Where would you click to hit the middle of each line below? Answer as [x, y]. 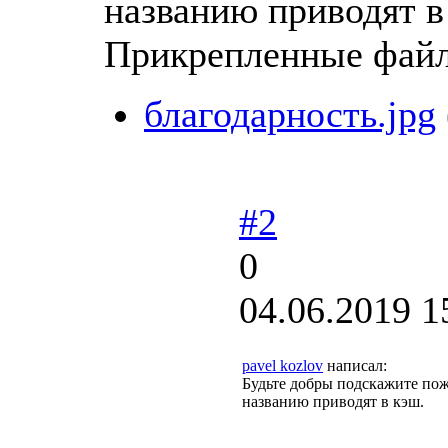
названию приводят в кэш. [337, 401]
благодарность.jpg [290, 113]
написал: [355, 365]
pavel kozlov [282, 365]
